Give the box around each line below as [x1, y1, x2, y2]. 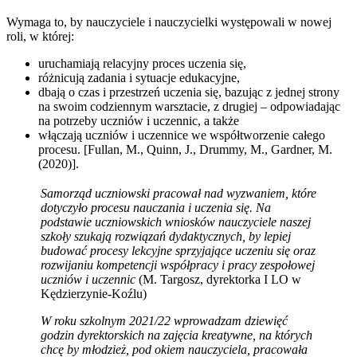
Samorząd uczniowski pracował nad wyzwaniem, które [41, 186, 316, 200]
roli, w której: [6, 29, 74, 43]
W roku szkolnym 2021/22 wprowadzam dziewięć [41, 314, 288, 328]
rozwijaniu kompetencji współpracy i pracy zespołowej [41, 258, 315, 272]
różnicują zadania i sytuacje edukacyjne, [38, 71, 240, 84]
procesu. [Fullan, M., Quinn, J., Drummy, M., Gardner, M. [38, 143, 332, 156]
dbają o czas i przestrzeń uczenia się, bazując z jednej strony [38, 85, 339, 99]
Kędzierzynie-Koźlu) [41, 287, 147, 300]
